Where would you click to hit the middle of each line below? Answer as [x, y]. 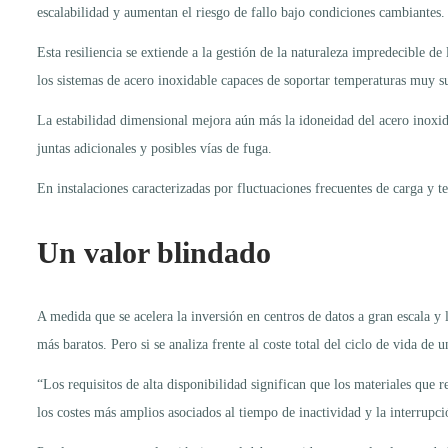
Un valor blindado [154, 252]
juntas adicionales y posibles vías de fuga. [154, 148]
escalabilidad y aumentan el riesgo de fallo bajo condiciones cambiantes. [241, 12]
